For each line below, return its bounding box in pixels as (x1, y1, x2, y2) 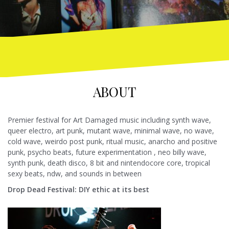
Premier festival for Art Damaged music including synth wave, (8, 115, 211, 125)
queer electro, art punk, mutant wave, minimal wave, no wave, (8, 126, 214, 136)
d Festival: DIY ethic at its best (41, 185, 149, 195)
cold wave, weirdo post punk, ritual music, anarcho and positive (8, 136, 217, 147)
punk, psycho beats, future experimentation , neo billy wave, (8, 147, 207, 157)
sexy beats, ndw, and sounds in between (8, 169, 142, 179)
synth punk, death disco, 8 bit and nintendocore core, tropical (8, 158, 210, 168)
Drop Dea (8, 185, 41, 195)
